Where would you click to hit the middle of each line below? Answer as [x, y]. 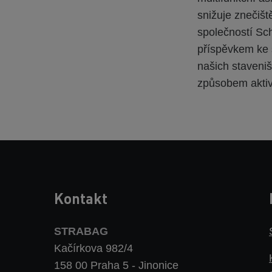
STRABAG [81, 231]
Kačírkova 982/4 [93, 248]
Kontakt [81, 198]
